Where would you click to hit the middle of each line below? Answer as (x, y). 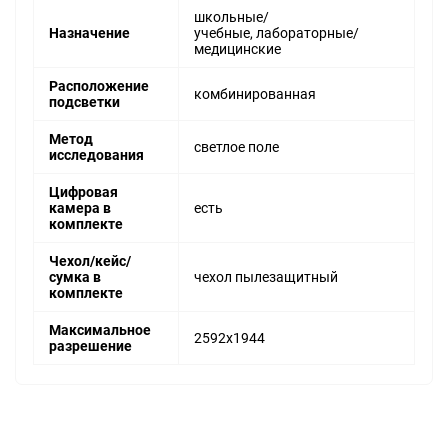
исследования (96, 155)
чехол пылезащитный (266, 277)
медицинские (237, 49)
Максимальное (100, 330)
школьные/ (231, 17)
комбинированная (255, 94)
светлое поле (236, 147)
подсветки (84, 102)
